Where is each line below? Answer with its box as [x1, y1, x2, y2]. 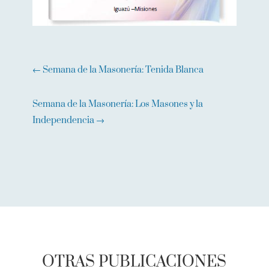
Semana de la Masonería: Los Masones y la [32, 98, 203, 110]
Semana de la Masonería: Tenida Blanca [42, 64, 204, 76]
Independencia [32, 114, 94, 126]
